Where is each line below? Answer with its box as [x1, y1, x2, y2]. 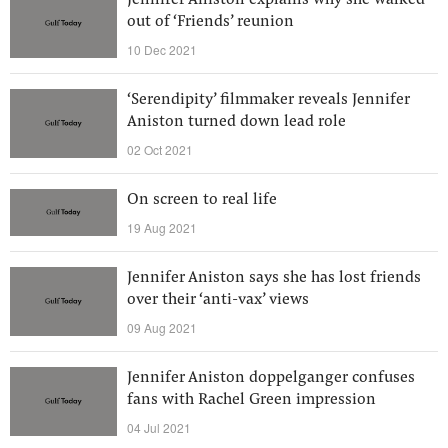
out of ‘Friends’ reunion [127, 14, 294, 30]
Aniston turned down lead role [127, 114, 346, 130]
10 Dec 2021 [127, 41, 197, 58]
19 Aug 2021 [127, 219, 197, 236]
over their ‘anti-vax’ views [127, 292, 309, 308]
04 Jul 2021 [127, 419, 191, 436]
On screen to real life [127, 192, 277, 208]
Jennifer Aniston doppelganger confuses [127, 370, 415, 386]
